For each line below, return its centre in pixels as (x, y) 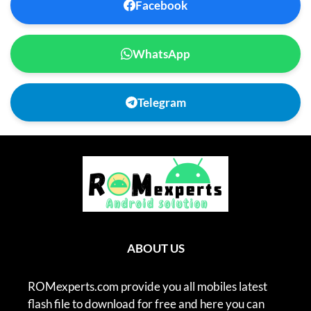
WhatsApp (161, 54)
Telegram (161, 103)
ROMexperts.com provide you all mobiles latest (148, 287)
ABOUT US (155, 249)
